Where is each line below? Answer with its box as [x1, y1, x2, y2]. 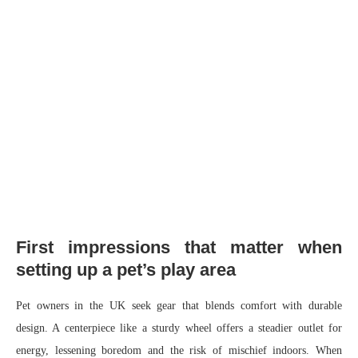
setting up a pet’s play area [16, 260, 236, 280]
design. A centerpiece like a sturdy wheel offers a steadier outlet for [16, 322, 342, 334]
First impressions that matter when [16, 237, 342, 257]
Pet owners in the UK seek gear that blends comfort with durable [16, 300, 342, 312]
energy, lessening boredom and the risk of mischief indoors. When [16, 344, 342, 356]
